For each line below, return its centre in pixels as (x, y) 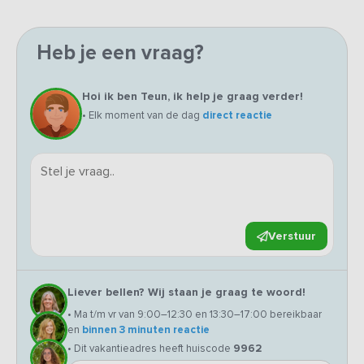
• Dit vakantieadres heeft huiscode (150, 349)
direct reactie (237, 116)
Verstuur (292, 236)
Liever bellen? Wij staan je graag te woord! (186, 292)
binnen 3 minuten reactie (146, 330)
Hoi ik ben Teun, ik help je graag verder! (193, 97)
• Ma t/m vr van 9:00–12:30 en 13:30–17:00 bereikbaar (195, 315)
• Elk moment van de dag (142, 116)
